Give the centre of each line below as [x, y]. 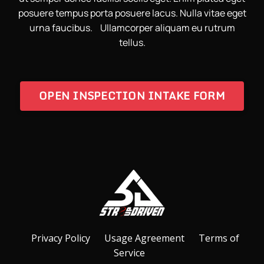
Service [129, 253]
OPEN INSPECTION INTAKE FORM [132, 96]
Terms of [219, 238]
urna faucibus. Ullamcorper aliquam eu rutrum [132, 27]
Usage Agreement [144, 238]
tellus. [132, 42]
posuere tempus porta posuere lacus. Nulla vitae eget [132, 13]
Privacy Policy [60, 238]
